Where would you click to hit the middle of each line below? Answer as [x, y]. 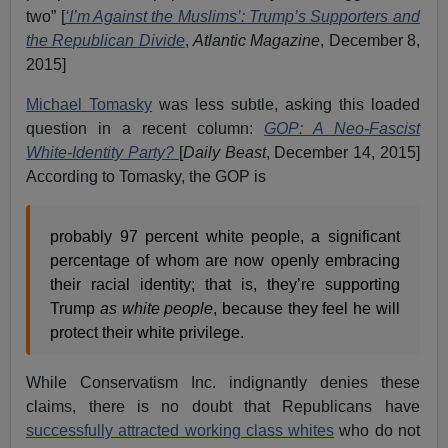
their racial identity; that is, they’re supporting [225, 284]
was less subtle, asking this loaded [286, 104]
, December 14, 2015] [342, 152]
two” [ [45, 16]
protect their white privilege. [147, 332]
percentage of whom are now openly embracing [225, 260]
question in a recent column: [145, 128]
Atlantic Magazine [257, 40]
